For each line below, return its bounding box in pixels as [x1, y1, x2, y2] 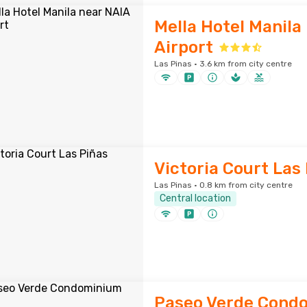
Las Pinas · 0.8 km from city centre [153, 180, 293, 190]
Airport [153, 38, 213, 57]
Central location [159, 193, 231, 204]
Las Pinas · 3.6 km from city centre [153, 59, 292, 69]
